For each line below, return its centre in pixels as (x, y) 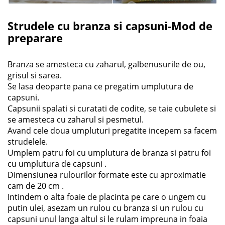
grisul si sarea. (35, 75)
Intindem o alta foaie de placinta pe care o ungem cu (107, 197)
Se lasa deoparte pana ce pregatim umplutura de (100, 86)
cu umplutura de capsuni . (57, 163)
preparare (35, 37)
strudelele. (28, 141)
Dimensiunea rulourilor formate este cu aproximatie (107, 175)
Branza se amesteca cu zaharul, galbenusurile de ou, (106, 64)
